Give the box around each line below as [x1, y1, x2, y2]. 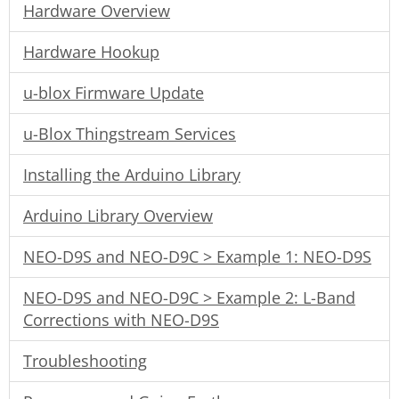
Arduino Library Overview [23, 204, 213, 226]
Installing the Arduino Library [23, 163, 240, 185]
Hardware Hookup [23, 40, 159, 62]
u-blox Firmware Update [23, 81, 204, 103]
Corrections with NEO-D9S [23, 308, 219, 330]
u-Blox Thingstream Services [23, 122, 236, 144]
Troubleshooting [23, 349, 147, 371]
